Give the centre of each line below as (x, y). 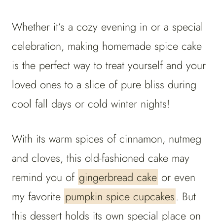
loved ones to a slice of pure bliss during (104, 85)
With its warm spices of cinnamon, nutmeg (107, 139)
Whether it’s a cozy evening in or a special (108, 27)
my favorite (38, 197)
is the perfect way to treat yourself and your (109, 65)
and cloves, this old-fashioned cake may (101, 158)
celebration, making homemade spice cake (107, 46)
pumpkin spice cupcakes (120, 197)
